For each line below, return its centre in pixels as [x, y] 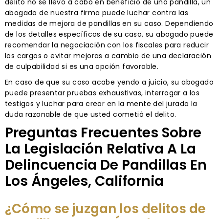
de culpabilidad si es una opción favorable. [82, 66]
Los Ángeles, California [84, 181]
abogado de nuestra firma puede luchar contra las [97, 12]
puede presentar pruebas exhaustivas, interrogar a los [102, 93]
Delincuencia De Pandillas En [106, 165]
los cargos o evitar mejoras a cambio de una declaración [108, 55]
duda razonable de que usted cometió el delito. [91, 114]
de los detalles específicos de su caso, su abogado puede [109, 34]
